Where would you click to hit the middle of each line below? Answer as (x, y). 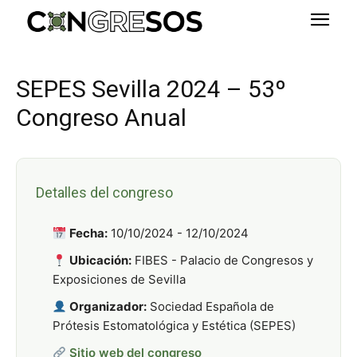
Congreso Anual (101, 118)
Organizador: (108, 306)
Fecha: (89, 233)
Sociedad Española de (211, 306)
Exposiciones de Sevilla (119, 279)
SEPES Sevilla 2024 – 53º (151, 89)
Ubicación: (101, 260)
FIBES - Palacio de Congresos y (223, 260)
